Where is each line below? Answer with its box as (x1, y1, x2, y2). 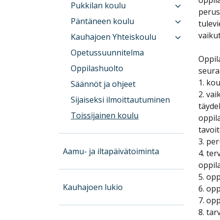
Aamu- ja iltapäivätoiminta (63, 145, 160, 157)
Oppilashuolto (71, 62, 124, 74)
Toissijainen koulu (71, 110, 139, 121)
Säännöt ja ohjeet (71, 78, 136, 89)
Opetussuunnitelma (71, 47, 144, 58)
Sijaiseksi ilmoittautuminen (71, 94, 170, 105)
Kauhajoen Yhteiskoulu (71, 31, 157, 42)
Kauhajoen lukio (63, 181, 123, 192)
